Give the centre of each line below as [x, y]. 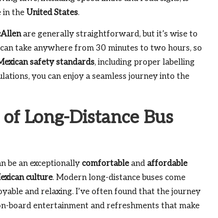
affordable [167, 163]
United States [52, 12]
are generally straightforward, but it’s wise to [109, 34]
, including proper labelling [145, 62]
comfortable [105, 163]
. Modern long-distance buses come [119, 177]
